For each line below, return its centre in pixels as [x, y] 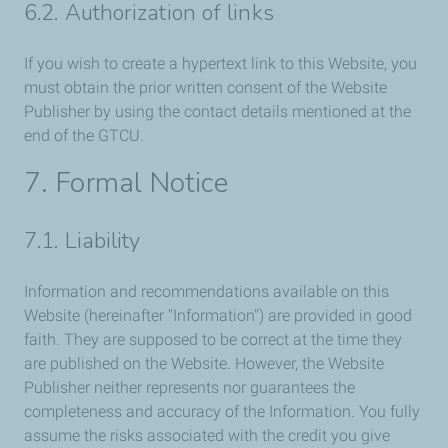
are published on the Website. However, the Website [204, 363]
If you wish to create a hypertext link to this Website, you [220, 63]
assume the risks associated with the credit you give [207, 435]
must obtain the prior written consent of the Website [205, 87]
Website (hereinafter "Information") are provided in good [218, 315]
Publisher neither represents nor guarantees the [189, 387]
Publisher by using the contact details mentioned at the [217, 111]
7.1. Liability [82, 241]
